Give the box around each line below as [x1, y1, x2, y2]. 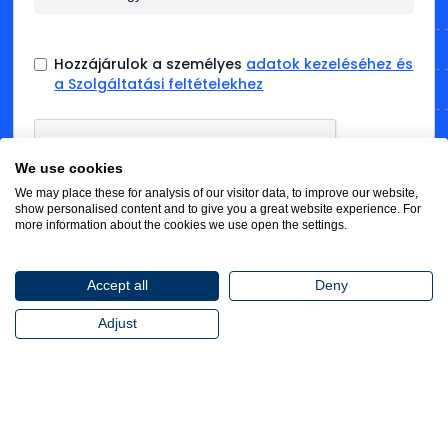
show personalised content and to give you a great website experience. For [15, 202, 421, 216]
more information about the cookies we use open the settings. [15, 218, 347, 232]
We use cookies [15, 161, 123, 176]
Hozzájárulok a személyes [54, 53, 247, 74]
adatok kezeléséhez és [246, 53, 414, 74]
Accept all [86, 278, 148, 293]
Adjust [97, 316, 137, 331]
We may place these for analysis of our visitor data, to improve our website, [15, 186, 418, 200]
